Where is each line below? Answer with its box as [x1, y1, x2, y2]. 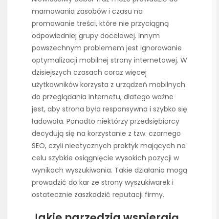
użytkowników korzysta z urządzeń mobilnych [32, 79, 185, 89]
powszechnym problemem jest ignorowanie [32, 43, 182, 53]
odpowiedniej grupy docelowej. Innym [32, 30, 160, 41]
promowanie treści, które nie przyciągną [32, 18, 169, 28]
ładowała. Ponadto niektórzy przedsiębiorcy [32, 116, 179, 126]
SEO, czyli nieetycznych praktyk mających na [32, 140, 186, 151]
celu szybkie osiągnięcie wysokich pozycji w [32, 153, 179, 163]
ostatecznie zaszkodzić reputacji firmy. [32, 189, 164, 199]
